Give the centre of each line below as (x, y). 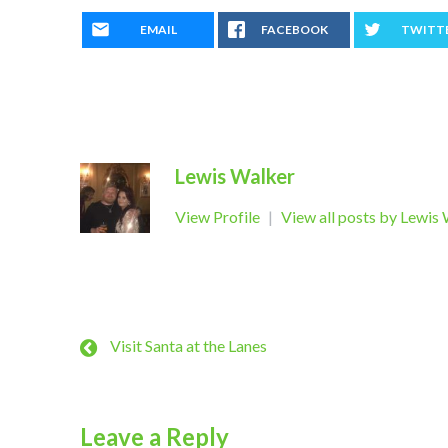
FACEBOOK (294, 29)
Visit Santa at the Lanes (188, 345)
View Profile (219, 216)
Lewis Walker (235, 176)
